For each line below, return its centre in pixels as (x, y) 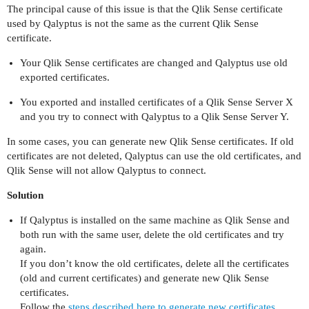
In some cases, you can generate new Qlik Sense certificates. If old (150, 142)
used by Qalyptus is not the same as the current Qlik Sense (133, 24)
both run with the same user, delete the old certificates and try (152, 235)
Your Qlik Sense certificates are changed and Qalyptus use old (153, 63)
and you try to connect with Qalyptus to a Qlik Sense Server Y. (154, 117)
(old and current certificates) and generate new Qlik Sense (144, 278)
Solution (25, 196)
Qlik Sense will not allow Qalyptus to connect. (107, 171)
